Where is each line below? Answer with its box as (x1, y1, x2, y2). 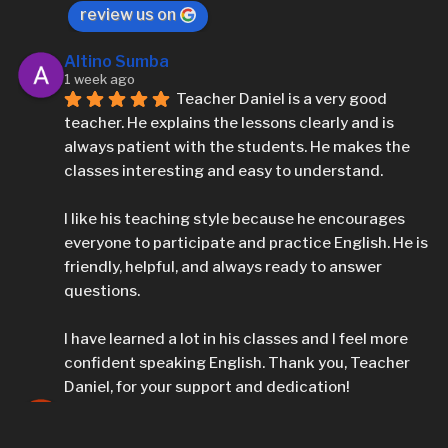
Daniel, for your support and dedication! (64, 377, 351, 396)
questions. (64, 281, 141, 300)
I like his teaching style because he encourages (64, 209, 406, 228)
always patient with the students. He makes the (64, 137, 411, 156)
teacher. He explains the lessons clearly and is (64, 113, 395, 132)
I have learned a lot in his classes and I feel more (64, 329, 409, 348)
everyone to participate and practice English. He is (64, 233, 429, 252)
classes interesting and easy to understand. (64, 161, 384, 180)
